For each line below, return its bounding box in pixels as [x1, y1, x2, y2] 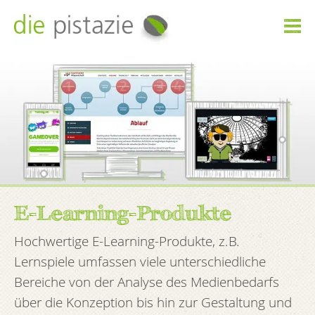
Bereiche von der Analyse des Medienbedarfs [14, 272, 279, 290]
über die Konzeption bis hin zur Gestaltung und [14, 292, 292, 311]
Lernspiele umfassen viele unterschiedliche [14, 252, 266, 270]
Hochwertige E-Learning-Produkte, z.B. [14, 231, 240, 250]
